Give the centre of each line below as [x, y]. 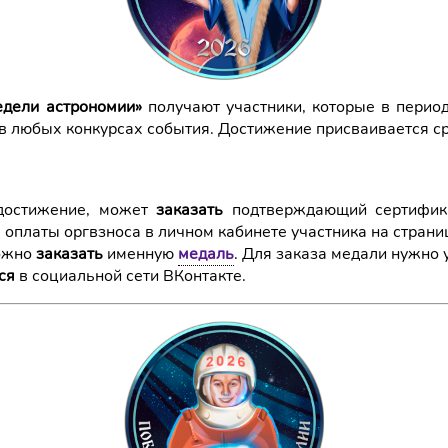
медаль [206, 254]
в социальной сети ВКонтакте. [130, 276]
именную [142, 254]
